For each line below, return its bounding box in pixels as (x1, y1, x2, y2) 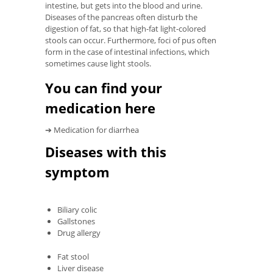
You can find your (45, 79, 162, 97)
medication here (45, 99, 155, 118)
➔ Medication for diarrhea (45, 124, 139, 136)
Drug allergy (57, 227, 101, 239)
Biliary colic (57, 204, 97, 216)
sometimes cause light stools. (45, 58, 151, 69)
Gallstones (57, 216, 95, 227)
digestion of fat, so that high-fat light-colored (45, 23, 206, 35)
